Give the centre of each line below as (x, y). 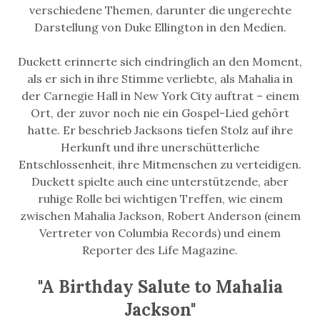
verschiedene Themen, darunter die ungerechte (160, 10)
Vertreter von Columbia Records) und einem (160, 233)
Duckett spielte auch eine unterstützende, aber (160, 181)
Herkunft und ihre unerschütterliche (160, 147)
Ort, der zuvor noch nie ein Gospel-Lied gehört (160, 113)
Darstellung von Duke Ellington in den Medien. (160, 27)
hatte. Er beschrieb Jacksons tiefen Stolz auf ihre (160, 130)
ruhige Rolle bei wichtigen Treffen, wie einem (160, 199)
